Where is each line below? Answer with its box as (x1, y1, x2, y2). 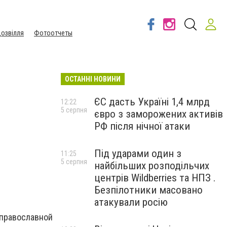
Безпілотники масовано (94, 184, 203, 196)
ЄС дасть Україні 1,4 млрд (94, 96, 210, 108)
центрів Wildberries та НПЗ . (94, 172, 216, 184)
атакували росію (94, 196, 168, 208)
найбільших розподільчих (94, 160, 209, 172)
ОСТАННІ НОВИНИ (65, 75, 121, 83)
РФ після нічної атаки (94, 120, 190, 132)
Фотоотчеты (34, 29, 72, 37)
